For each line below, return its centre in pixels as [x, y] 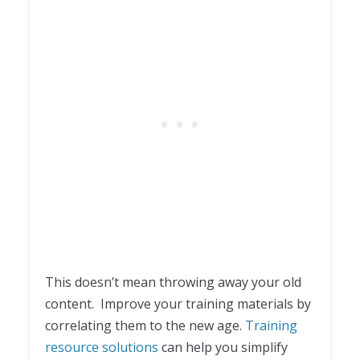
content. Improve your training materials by [178, 303]
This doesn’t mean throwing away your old [173, 282]
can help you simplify [223, 347]
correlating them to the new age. [145, 325]
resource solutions [102, 347]
